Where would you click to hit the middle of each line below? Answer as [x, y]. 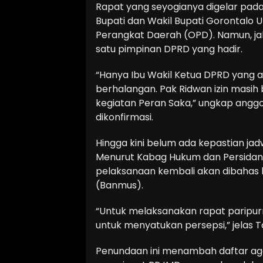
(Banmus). [119, 185]
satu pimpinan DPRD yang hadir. [169, 49]
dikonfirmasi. [124, 117]
